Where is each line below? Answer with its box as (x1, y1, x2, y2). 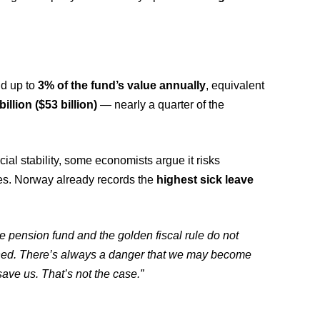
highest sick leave (156, 174, 254, 186)
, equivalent (206, 79, 265, 91)
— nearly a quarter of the (97, 99, 225, 111)
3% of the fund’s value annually (38, 79, 206, 91)
